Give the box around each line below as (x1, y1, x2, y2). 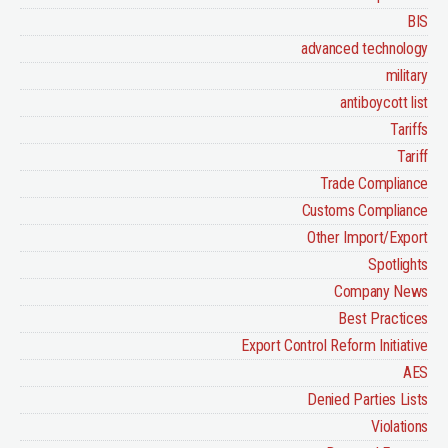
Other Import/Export (307, 227, 428, 247)
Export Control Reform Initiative (241, 335, 428, 355)
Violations (371, 416, 428, 436)
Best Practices (338, 308, 428, 328)
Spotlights (368, 254, 428, 274)
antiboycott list (340, 92, 428, 112)
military (385, 65, 428, 85)
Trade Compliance (320, 173, 428, 193)
